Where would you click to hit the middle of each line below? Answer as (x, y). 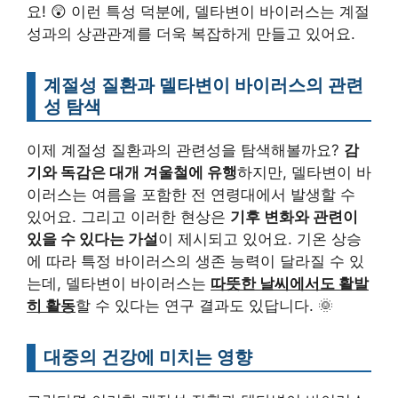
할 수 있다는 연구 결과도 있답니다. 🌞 (204, 306)
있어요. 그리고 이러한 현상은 (128, 217)
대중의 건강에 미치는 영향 (148, 357)
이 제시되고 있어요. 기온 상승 (260, 239)
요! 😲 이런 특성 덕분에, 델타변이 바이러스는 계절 (198, 12)
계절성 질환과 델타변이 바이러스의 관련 (203, 85)
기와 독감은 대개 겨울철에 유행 (132, 173)
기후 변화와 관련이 (294, 217)
